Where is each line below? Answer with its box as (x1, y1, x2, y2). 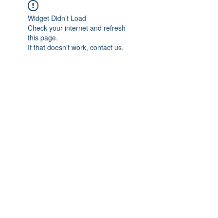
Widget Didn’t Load (28, 13, 86, 23)
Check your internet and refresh (28, 23, 126, 33)
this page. (28, 33, 58, 42)
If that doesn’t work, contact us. (28, 42, 124, 52)
